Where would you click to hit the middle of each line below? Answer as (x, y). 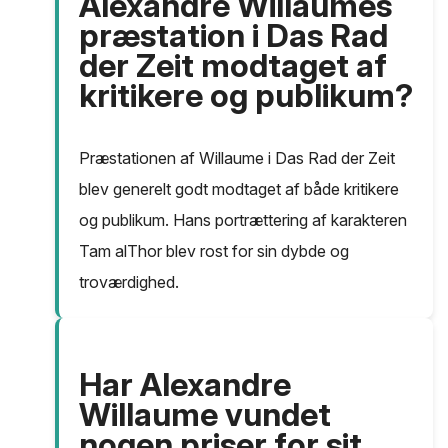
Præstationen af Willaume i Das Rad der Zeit (237, 158)
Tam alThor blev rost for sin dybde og (214, 251)
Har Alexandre (185, 385)
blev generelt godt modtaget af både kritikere (239, 189)
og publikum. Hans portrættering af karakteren (243, 220)
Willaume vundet (205, 415)
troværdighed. (129, 282)
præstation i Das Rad (233, 36)
